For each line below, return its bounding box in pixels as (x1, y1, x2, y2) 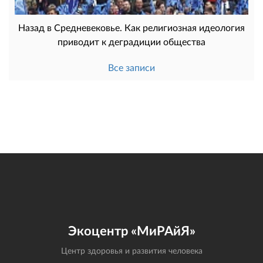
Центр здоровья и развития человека (60, 245, 203, 255)
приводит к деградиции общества (58, 35, 205, 47)
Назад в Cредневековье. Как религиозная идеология (18, 21, 245, 33)
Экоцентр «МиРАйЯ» (68, 222, 195, 238)
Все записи (108, 61, 155, 73)
